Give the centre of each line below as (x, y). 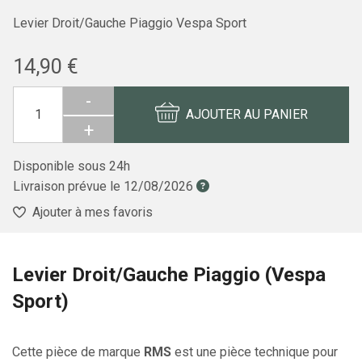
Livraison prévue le (68, 186)
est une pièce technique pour (255, 351)
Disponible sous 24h (72, 166)
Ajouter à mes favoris (93, 212)
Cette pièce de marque (78, 351)
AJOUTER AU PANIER (246, 114)
